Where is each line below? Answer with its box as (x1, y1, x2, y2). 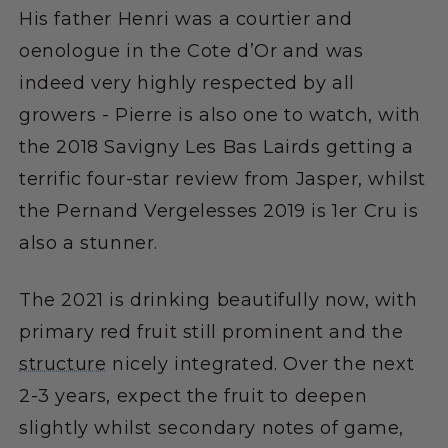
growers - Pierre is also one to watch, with (19, 103, 421, 126)
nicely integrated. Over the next (106, 352, 415, 375)
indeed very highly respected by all (19, 71, 356, 94)
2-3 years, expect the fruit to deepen (19, 384, 368, 407)
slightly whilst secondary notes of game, (19, 416, 405, 439)
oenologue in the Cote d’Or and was (19, 39, 364, 62)
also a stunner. (19, 231, 158, 254)
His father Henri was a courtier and (19, 7, 354, 30)
